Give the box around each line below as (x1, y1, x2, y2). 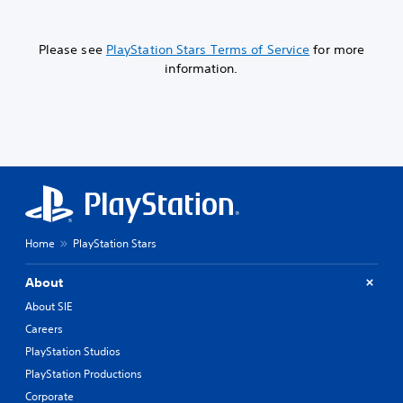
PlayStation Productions (25, 365, 142, 381)
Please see (38, 40, 106, 58)
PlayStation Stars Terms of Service (105, 40, 310, 58)
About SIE (25, 298, 72, 314)
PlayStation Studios (25, 343, 121, 359)
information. (165, 59, 238, 76)
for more (309, 40, 365, 58)
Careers (25, 320, 63, 336)
